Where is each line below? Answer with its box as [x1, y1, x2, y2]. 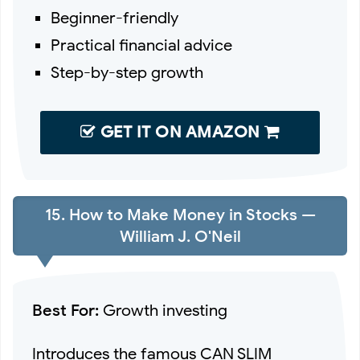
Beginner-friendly [51, 8, 179, 29]
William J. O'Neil [119, 227, 241, 247]
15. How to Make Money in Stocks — [44, 205, 316, 226]
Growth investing [99, 300, 227, 321]
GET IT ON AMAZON [96, 122, 264, 143]
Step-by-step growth [51, 63, 204, 84]
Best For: [32, 300, 99, 321]
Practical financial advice [51, 35, 233, 56]
